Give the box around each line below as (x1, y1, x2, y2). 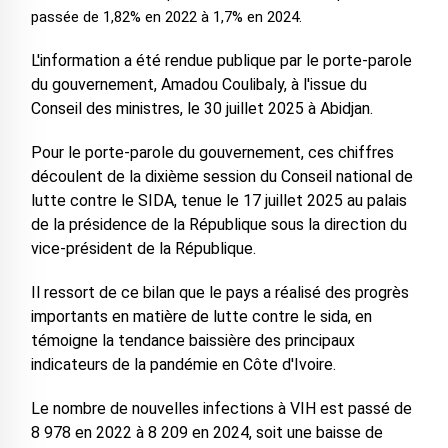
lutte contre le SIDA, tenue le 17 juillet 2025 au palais (30, 191, 407, 211)
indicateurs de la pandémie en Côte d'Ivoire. (30, 355, 336, 375)
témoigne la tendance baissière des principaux (30, 331, 355, 351)
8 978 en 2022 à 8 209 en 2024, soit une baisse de (30, 423, 383, 443)
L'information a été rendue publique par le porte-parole (30, 51, 412, 71)
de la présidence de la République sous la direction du (30, 215, 407, 235)
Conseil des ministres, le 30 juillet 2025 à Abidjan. (30, 99, 373, 119)
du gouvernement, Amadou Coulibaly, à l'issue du (30, 75, 367, 95)
